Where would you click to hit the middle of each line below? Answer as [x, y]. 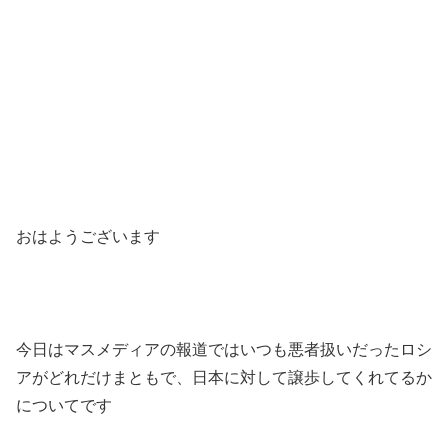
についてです [64, 406]
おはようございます [88, 236]
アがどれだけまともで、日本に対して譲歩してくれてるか [224, 378]
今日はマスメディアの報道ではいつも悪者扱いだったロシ [224, 350]
